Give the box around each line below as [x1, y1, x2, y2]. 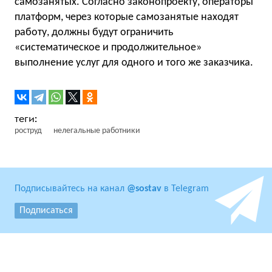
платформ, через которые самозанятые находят [15, 12, 239, 23]
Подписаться [19, 206, 73, 216]
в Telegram [161, 184, 209, 194]
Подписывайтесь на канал [15, 184, 127, 194]
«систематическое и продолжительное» [15, 42, 202, 53]
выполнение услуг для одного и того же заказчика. [15, 57, 253, 69]
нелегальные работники [53, 126, 140, 135]
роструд [15, 126, 42, 135]
